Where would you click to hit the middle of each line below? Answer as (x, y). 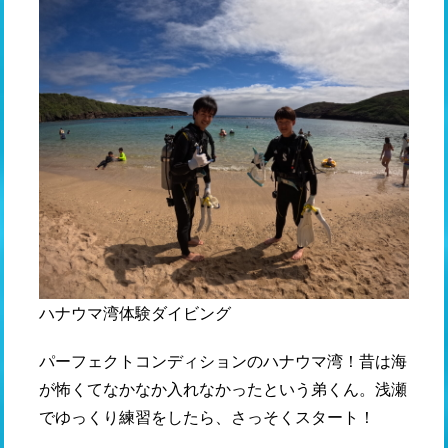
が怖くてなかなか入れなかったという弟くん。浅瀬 (223, 388)
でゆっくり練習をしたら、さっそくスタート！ (207, 416)
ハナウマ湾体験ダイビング (135, 312)
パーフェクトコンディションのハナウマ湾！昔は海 (223, 360)
